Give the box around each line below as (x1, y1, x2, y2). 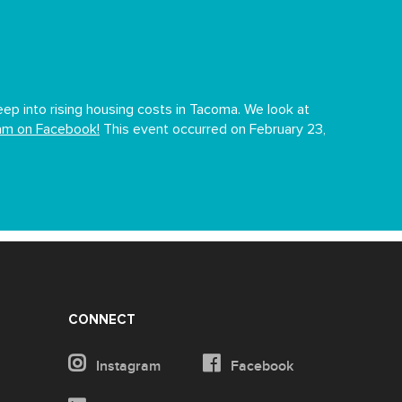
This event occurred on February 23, (100, 120, 326, 139)
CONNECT (68, 313, 135, 328)
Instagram (92, 357, 161, 376)
